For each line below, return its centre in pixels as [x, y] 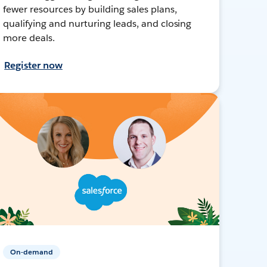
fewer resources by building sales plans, [90, 9]
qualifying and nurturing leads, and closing [97, 23]
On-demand [32, 252]
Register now [33, 65]
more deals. [29, 38]
